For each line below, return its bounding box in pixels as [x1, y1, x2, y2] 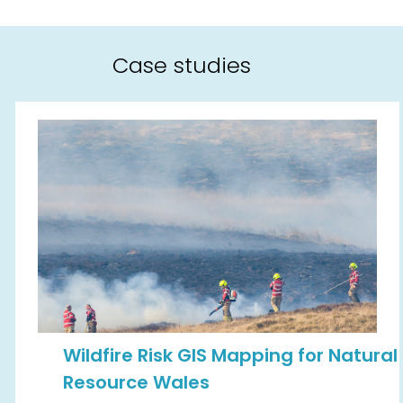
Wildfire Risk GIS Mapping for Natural [62, 343, 398, 369]
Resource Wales [62, 370, 210, 396]
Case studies [112, 50, 251, 81]
